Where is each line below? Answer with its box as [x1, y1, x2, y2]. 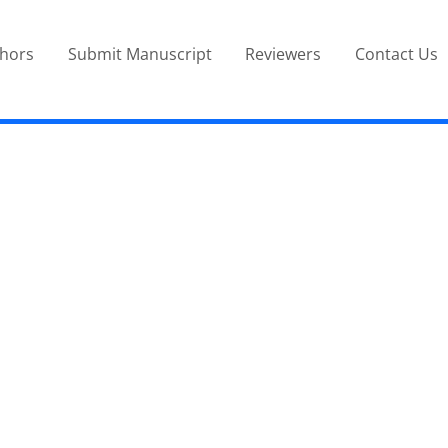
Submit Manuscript [67, 42, 212, 65]
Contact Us [354, 42, 438, 65]
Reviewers [245, 42, 322, 65]
